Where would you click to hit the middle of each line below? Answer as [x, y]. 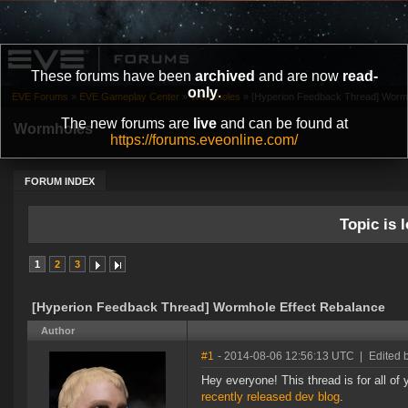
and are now [298, 76]
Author [58, 331]
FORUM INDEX [60, 182]
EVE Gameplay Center [129, 97]
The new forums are [127, 123]
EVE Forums [40, 97]
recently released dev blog [270, 397]
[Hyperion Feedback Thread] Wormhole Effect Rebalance [209, 307]
